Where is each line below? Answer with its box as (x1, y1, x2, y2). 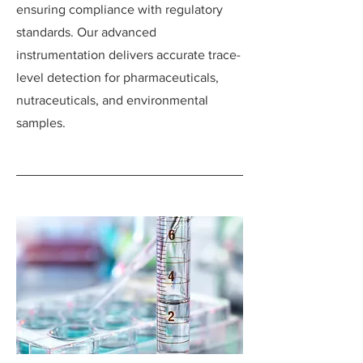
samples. (16, 116, 66, 130)
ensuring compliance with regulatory (16, 2, 223, 16)
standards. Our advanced (16, 25, 156, 39)
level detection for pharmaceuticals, (16, 70, 219, 84)
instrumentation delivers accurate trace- (16, 48, 241, 62)
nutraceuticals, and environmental (16, 93, 208, 107)
